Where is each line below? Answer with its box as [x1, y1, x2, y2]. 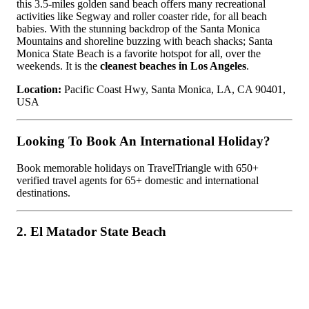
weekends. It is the [17, 60, 100, 72]
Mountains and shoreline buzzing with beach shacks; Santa [17, 35, 272, 48]
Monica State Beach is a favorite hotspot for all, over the [17, 48, 261, 60]
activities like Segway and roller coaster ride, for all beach [17, 10, 267, 23]
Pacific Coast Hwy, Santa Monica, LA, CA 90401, [61, 83, 286, 96]
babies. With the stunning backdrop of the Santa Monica [17, 23, 260, 35]
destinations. [17, 186, 70, 199]
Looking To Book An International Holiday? [17, 133, 270, 148]
